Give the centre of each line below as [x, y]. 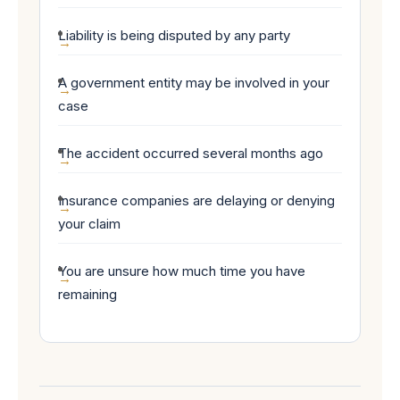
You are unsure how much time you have [182, 271]
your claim [89, 224]
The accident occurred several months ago [191, 153]
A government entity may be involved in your [194, 83]
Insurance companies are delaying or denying [196, 200]
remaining [87, 294]
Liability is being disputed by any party [174, 35]
